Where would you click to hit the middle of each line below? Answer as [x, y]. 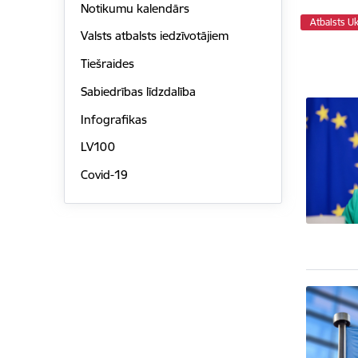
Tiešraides [107, 64]
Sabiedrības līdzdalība [138, 91]
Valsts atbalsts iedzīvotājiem [154, 36]
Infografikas [113, 119]
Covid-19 [104, 175]
